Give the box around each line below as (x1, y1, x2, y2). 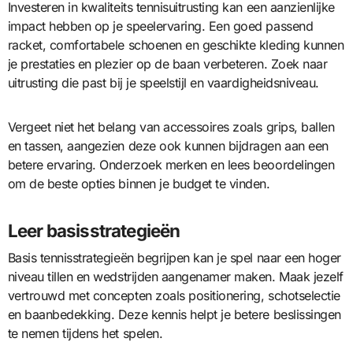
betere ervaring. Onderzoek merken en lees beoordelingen (7, 157, 335, 173)
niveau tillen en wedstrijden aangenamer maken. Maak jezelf (7, 268, 344, 284)
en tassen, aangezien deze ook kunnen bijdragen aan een (7, 138, 329, 154)
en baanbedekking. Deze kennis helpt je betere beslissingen (7, 306, 341, 322)
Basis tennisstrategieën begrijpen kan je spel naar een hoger (7, 249, 341, 266)
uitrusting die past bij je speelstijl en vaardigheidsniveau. (7, 75, 319, 91)
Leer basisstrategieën (7, 220, 180, 242)
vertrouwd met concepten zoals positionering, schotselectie (7, 287, 340, 303)
